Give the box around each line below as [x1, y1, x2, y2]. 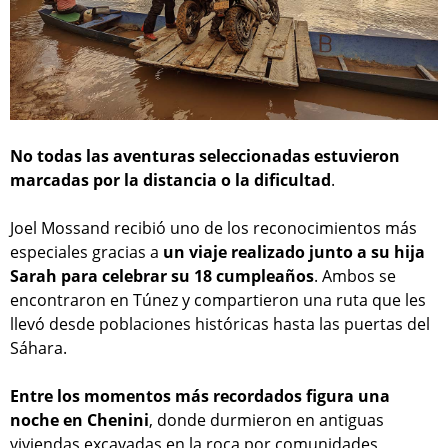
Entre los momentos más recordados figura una [10, 385, 390, 408]
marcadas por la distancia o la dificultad [10, 169, 331, 192]
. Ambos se [314, 265, 396, 288]
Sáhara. [10, 337, 67, 360]
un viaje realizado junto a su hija [163, 241, 425, 264]
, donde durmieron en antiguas [149, 409, 384, 432]
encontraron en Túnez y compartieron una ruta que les [10, 289, 426, 312]
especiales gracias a [10, 241, 163, 264]
